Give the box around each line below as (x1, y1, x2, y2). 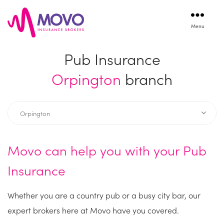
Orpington (51, 68, 121, 89)
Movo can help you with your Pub (7, 140, 206, 159)
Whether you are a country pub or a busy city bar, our (7, 189, 200, 200)
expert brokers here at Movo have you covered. (7, 204, 179, 215)
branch (121, 68, 172, 89)
